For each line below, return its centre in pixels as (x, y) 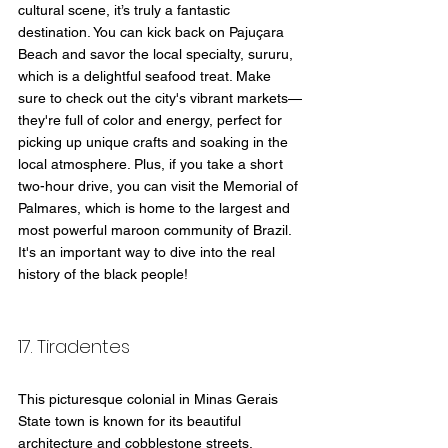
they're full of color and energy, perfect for (152, 120)
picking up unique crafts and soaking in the (155, 142)
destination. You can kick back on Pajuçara (153, 32)
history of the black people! (103, 274)
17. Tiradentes (76, 347)
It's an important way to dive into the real (148, 252)
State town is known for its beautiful (131, 421)
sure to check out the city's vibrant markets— (160, 98)
